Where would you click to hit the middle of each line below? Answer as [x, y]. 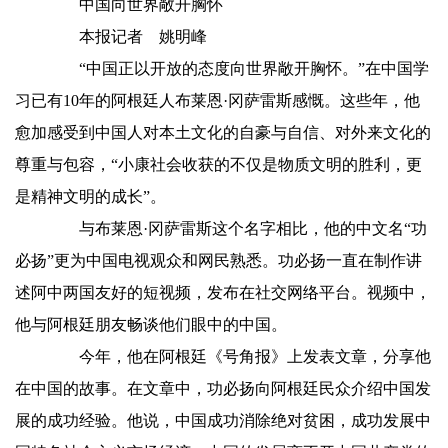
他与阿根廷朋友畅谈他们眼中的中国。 [151, 324]
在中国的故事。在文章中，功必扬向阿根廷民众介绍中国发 [223, 388]
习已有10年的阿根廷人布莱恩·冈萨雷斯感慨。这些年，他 [217, 100]
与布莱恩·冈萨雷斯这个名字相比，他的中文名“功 [237, 228]
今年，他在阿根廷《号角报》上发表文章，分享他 [239, 356]
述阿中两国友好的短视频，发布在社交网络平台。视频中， [223, 292]
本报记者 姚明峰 [127, 36]
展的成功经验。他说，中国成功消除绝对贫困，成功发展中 [223, 420]
